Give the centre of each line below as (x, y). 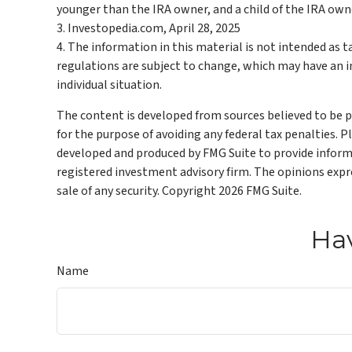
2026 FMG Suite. (260, 191)
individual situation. (109, 85)
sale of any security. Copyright (137, 191)
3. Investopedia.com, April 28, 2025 (148, 28)
